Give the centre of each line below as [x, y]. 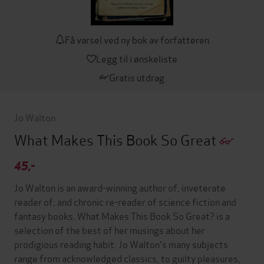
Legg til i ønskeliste [137, 58]
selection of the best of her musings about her [110, 229]
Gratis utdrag [137, 77]
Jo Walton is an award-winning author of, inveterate [120, 187]
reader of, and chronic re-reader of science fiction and [125, 201]
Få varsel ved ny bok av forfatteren [137, 39]
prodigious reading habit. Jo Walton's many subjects [121, 243]
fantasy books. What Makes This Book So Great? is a [122, 215]
